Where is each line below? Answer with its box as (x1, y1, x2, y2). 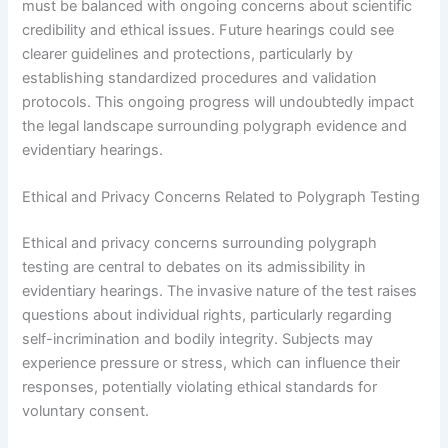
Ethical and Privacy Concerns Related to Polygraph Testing (22, 188, 421, 207)
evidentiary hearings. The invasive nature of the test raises (22, 282, 418, 301)
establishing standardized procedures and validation (22, 68, 378, 87)
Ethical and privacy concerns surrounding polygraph (22, 234, 378, 253)
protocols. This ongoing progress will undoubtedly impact (22, 92, 415, 111)
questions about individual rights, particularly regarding (22, 306, 393, 325)
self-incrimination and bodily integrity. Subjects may (22, 330, 374, 349)
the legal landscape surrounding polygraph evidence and (22, 116, 408, 135)
